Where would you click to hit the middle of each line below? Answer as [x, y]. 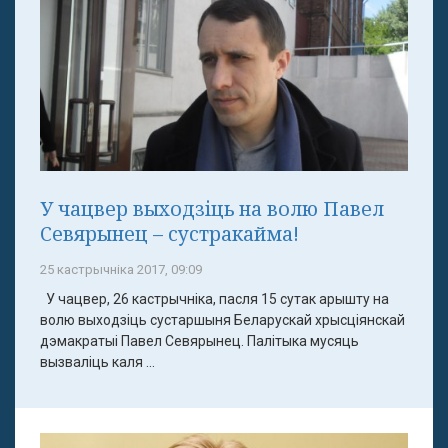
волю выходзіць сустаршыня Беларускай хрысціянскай [222, 320]
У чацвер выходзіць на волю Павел [212, 209]
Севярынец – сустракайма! [169, 234]
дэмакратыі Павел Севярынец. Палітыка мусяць [199, 341]
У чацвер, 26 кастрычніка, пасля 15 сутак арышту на [214, 299]
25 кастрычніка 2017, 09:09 [121, 270]
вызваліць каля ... [97, 362]
